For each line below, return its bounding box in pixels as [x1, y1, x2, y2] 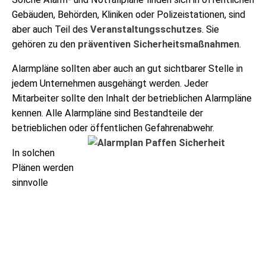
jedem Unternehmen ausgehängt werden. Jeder [12, 78, 208, 90]
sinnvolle [12, 176, 48, 188]
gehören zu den [12, 39, 78, 50]
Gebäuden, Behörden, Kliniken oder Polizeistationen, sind [12, 9, 245, 21]
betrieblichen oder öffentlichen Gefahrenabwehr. [12, 122, 214, 134]
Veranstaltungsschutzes [90, 24, 202, 36]
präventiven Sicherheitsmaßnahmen [78, 39, 239, 50]
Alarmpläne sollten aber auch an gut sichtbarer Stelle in [12, 63, 243, 75]
